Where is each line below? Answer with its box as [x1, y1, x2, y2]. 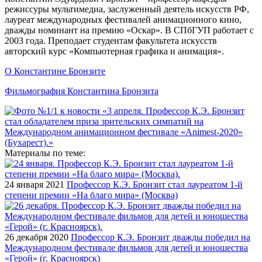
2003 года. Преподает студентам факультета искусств [5, 35, 217, 46]
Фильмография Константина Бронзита [5, 85, 158, 96]
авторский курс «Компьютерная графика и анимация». [5, 46, 224, 56]
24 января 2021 [5, 179, 64, 189]
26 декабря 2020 [5, 232, 68, 242]
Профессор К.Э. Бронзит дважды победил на [71, 232, 250, 242]
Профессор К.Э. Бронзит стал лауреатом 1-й [67, 179, 243, 189]
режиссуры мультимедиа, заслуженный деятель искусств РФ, [5, 4, 249, 14]
